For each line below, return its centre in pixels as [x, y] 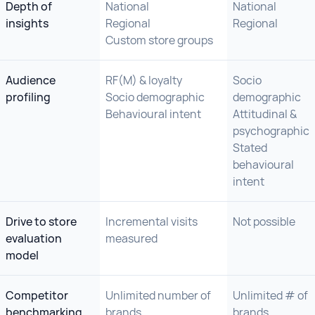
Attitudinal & [265, 114]
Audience [31, 80]
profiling [28, 97]
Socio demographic [155, 97]
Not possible [264, 221]
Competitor [37, 295]
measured [131, 238]
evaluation [34, 238]
